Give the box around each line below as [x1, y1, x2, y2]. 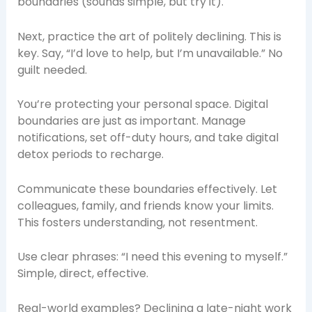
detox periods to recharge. [17, 146, 164, 163]
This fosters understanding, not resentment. [17, 214, 258, 231]
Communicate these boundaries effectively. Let [17, 180, 277, 197]
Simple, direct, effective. [17, 265, 148, 282]
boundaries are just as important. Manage [17, 113, 246, 130]
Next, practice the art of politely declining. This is [17, 28, 281, 45]
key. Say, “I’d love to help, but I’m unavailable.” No [17, 45, 283, 61]
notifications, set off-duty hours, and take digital [17, 130, 279, 146]
